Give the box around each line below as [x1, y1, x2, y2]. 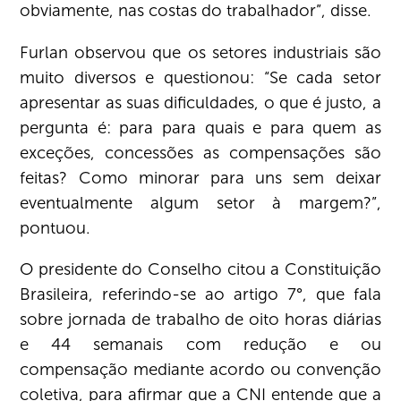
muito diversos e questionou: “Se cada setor [20, 66, 381, 88]
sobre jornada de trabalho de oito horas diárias [20, 309, 381, 330]
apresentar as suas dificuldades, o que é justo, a [20, 91, 381, 113]
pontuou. [20, 217, 91, 238]
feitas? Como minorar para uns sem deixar [20, 166, 381, 188]
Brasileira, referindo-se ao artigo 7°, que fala [20, 284, 381, 305]
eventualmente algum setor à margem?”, [20, 192, 381, 213]
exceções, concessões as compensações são [20, 141, 381, 163]
